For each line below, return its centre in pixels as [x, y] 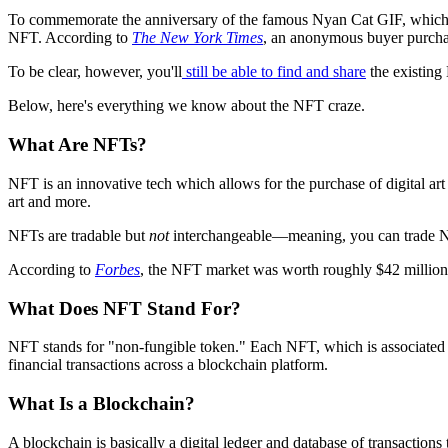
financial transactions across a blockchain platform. [168, 365]
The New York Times [197, 38]
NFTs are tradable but [78, 235]
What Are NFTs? [77, 145]
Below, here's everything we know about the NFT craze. [186, 106]
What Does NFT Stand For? [124, 308]
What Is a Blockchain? [101, 404]
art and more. [49, 201]
